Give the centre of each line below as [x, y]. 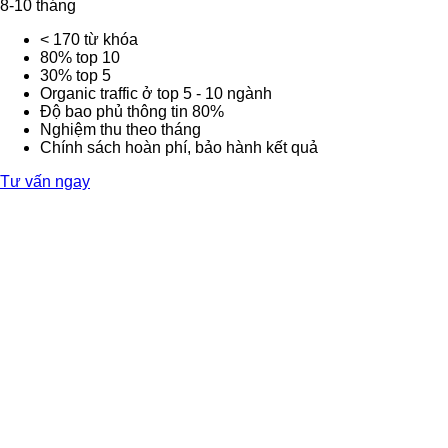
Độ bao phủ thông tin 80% [132, 111]
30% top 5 [75, 75]
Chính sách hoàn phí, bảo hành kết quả [179, 147]
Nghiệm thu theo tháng [120, 129]
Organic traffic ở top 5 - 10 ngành [156, 93]
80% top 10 [80, 57]
